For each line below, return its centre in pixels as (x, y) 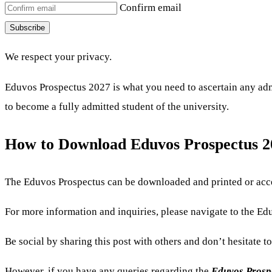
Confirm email (151, 8)
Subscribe (27, 28)
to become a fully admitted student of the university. (117, 106)
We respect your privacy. (58, 57)
